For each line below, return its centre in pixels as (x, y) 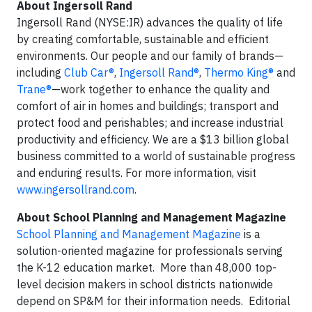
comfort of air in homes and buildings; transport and (148, 106)
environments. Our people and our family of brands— (150, 56)
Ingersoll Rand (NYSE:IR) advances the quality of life (150, 22)
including (40, 72)
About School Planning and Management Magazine (151, 217)
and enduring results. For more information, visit (136, 173)
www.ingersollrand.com (76, 189)
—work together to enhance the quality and (161, 89)
